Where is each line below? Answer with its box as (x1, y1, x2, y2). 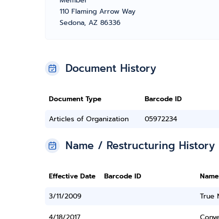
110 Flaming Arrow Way (60, 6, 135, 17)
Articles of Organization (49, 114, 129, 124)
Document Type (49, 94, 101, 104)
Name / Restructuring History (66, 138, 215, 153)
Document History (66, 61, 156, 76)
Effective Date (49, 171, 95, 181)
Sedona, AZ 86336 (60, 18, 121, 28)
